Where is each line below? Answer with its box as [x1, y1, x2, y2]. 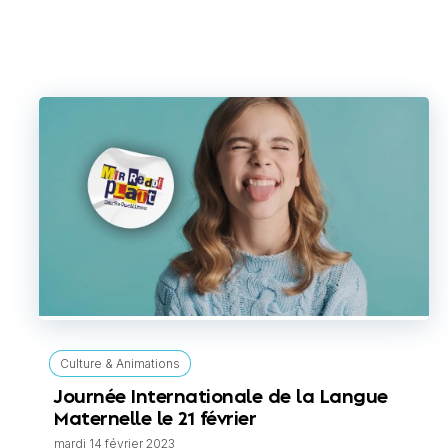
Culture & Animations [60, 356, 180, 372]
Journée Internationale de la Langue [54, 389, 388, 407]
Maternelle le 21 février [54, 411, 256, 429]
